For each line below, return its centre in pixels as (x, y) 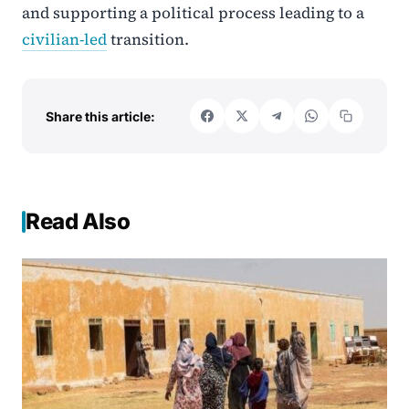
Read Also (78, 222)
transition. (148, 40)
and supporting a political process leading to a (193, 13)
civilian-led (64, 40)
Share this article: (100, 116)
